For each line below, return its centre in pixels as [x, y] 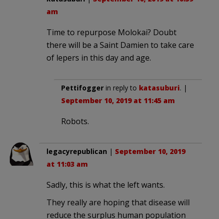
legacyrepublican [77, 152]
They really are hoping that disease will [118, 203]
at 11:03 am [67, 164]
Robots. [75, 121]
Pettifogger [82, 88]
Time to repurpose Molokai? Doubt [111, 33]
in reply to [121, 88]
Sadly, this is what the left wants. [106, 185]
